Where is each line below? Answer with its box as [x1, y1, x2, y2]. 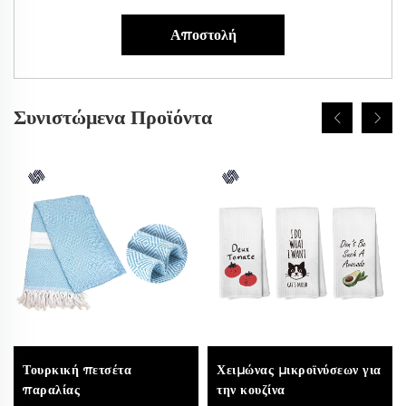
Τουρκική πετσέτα [23, 362, 131, 379]
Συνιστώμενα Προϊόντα [14, 106, 212, 130]
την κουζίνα [217, 382, 285, 399]
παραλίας [23, 382, 80, 399]
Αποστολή [169, 26, 237, 44]
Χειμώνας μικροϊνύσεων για [217, 362, 382, 379]
